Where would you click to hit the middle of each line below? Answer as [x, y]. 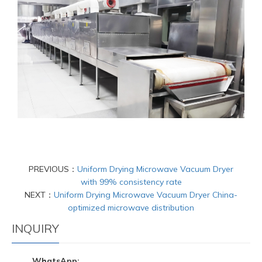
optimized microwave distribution [131, 208]
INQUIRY [35, 228]
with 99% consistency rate [131, 182]
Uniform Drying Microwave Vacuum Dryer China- [146, 195]
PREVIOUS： [53, 169]
